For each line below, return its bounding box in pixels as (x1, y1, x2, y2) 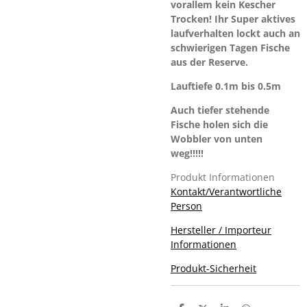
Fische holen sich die (171, 117, 268, 131)
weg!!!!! (171, 146, 206, 160)
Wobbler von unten (171, 132, 262, 145)
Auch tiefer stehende (171, 103, 269, 116)
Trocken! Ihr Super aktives (171, 12, 295, 25)
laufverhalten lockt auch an (171, 26, 300, 40)
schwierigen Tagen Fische (171, 40, 290, 54)
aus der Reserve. (171, 55, 251, 69)
